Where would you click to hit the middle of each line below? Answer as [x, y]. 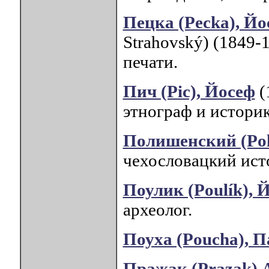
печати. [150, 62]
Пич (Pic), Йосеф [189, 92]
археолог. [157, 210]
